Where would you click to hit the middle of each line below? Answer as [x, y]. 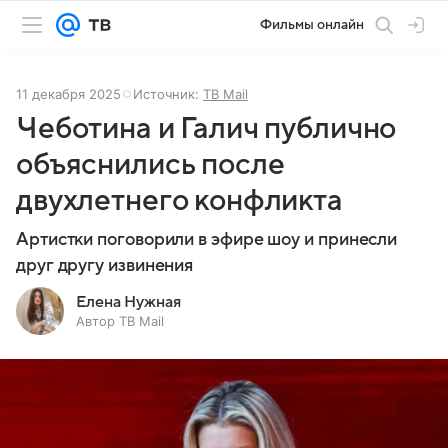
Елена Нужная [128, 302]
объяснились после [150, 164]
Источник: [168, 94]
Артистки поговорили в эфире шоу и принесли [207, 239]
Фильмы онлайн [312, 24]
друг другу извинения [105, 265]
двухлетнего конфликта [179, 200]
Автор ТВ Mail [120, 321]
